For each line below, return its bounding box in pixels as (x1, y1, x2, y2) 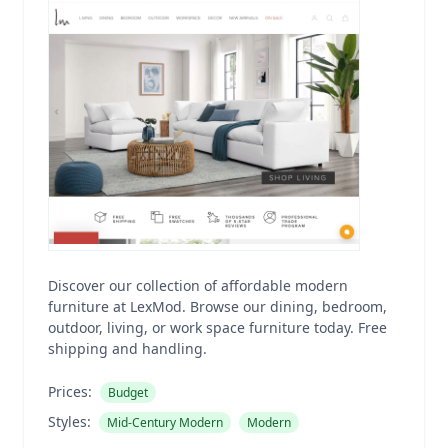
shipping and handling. (48, 339, 207, 358)
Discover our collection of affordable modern (48, 276, 348, 295)
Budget (108, 384, 148, 401)
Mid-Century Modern (107, 414, 223, 431)
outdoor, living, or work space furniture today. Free (48, 318, 387, 337)
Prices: (48, 382, 92, 401)
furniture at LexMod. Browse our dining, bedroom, (48, 297, 387, 316)
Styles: (48, 412, 91, 431)
